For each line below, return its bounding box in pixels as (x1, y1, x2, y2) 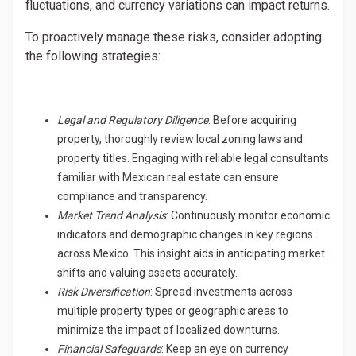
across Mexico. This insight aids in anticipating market (57, 247, 325, 260)
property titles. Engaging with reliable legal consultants (57, 152, 329, 164)
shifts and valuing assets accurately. (57, 266, 238, 279)
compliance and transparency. (57, 190, 207, 203)
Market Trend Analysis (57, 209, 166, 222)
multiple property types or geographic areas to (57, 304, 288, 317)
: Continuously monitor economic (166, 209, 330, 222)
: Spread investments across (150, 285, 292, 298)
